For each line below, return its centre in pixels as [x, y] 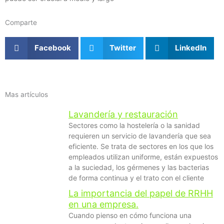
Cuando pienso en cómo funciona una [130, 215]
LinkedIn [190, 48]
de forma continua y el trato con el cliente [136, 177]
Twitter [123, 48]
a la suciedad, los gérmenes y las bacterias [139, 167]
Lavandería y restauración [123, 114]
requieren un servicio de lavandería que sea [140, 135]
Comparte [21, 22]
